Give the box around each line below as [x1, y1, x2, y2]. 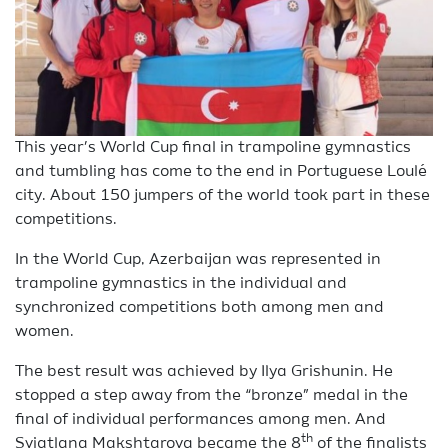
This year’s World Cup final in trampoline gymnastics [15, 140, 411, 156]
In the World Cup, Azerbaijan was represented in [15, 252, 381, 268]
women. [15, 324, 74, 340]
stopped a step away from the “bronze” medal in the [15, 388, 408, 404]
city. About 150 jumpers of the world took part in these [15, 188, 430, 204]
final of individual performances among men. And [15, 412, 386, 428]
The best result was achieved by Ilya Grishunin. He [15, 364, 393, 380]
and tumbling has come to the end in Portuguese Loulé [15, 164, 427, 180]
